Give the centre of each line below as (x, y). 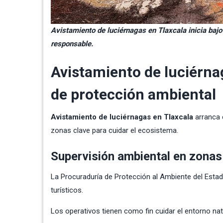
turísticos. (67, 190)
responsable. (72, 44)
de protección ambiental (133, 94)
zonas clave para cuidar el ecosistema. (114, 130)
